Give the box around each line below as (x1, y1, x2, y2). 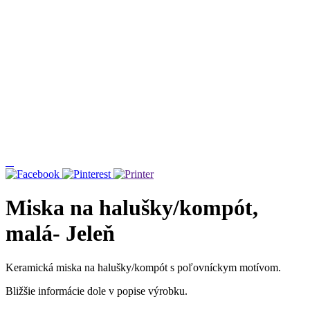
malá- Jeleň (6, 221, 115, 246)
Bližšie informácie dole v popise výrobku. (6, 284, 188, 297)
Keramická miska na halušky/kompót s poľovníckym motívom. (6, 261, 281, 273)
